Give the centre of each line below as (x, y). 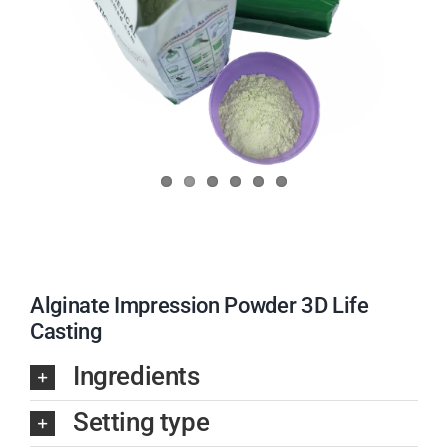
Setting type (141, 421)
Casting (65, 332)
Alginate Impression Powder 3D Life (199, 306)
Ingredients (136, 375)
